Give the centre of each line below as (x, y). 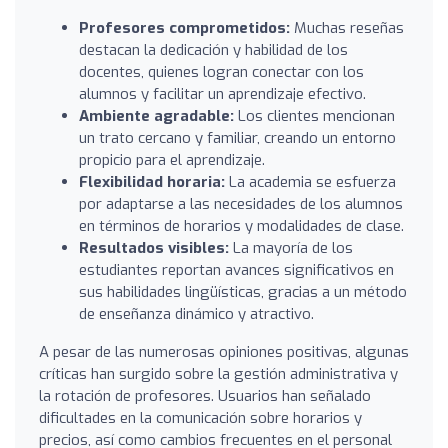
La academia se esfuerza (310, 181)
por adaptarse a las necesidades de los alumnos (241, 203)
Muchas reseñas (347, 27)
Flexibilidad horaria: (152, 181)
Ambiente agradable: (156, 115)
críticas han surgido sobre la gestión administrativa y (218, 373)
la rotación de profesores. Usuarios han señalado (205, 395)
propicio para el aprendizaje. (172, 159)
